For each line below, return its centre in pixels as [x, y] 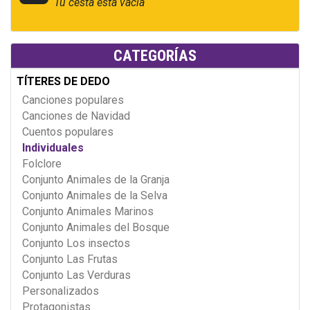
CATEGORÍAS [155, 56]
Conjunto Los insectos [76, 244]
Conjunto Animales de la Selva [95, 196]
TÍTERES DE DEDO [63, 82]
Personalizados [61, 291]
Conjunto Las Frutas [70, 259]
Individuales [53, 148]
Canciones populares [73, 100]
